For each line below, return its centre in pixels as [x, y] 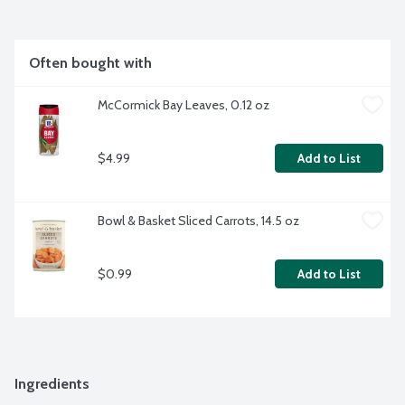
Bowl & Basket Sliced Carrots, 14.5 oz [198, 220]
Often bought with [90, 62]
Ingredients [52, 383]
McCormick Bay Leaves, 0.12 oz [184, 104]
